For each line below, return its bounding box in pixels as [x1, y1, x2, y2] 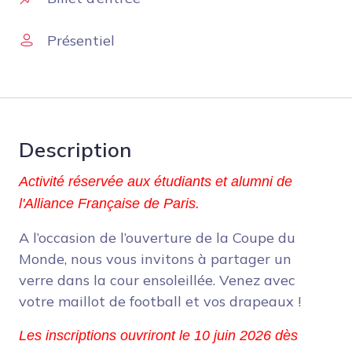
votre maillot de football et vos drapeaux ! [19, 292, 301, 311]
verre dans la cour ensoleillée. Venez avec [19, 271, 295, 290]
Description [19, 137, 131, 163]
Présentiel [47, 31, 115, 50]
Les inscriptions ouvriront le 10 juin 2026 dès [19, 328, 298, 344]
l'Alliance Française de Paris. [19, 196, 200, 212]
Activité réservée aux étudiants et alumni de [19, 174, 292, 190]
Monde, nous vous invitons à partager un [19, 250, 291, 269]
